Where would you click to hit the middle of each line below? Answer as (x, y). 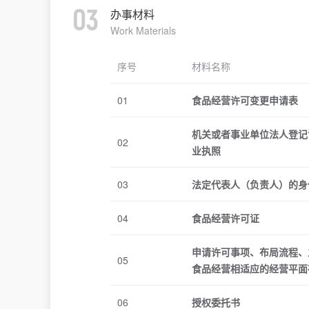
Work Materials (143, 30)
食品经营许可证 (226, 218)
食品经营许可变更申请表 (245, 100)
